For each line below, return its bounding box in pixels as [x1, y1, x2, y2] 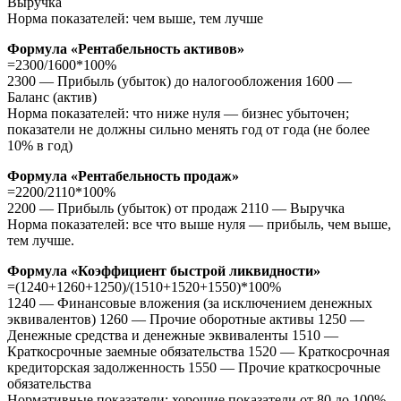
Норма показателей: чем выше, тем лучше [7, 10, 263, 26]
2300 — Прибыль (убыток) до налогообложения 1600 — [7, 73, 352, 89]
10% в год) [7, 137, 73, 153]
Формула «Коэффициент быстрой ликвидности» [7, 262, 320, 278]
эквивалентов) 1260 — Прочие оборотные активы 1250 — [7, 311, 364, 327]
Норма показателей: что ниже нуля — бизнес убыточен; [7, 105, 349, 121]
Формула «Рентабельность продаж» [7, 167, 239, 183]
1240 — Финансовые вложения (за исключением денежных [7, 294, 372, 311]
